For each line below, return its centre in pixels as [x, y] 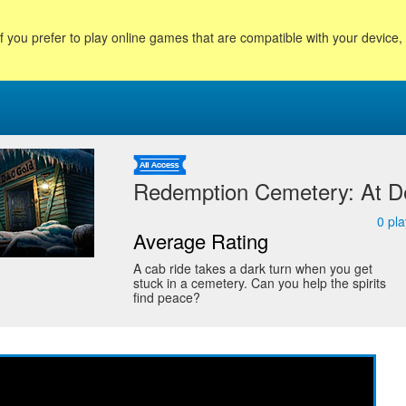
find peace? [166, 297]
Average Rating [200, 241]
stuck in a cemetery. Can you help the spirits [259, 283]
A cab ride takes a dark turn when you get [252, 268]
